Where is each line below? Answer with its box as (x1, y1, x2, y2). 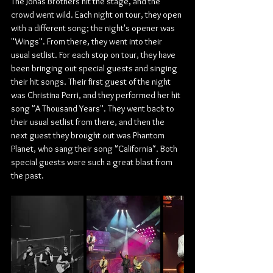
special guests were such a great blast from (11, 157, 174, 168)
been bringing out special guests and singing (11, 63, 179, 74)
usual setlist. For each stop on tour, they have (11, 49, 177, 60)
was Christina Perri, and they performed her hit (11, 90, 182, 101)
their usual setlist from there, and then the (11, 116, 166, 127)
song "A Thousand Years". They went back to (11, 103, 176, 114)
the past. (11, 170, 44, 181)
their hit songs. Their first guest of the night (11, 76, 172, 87)
